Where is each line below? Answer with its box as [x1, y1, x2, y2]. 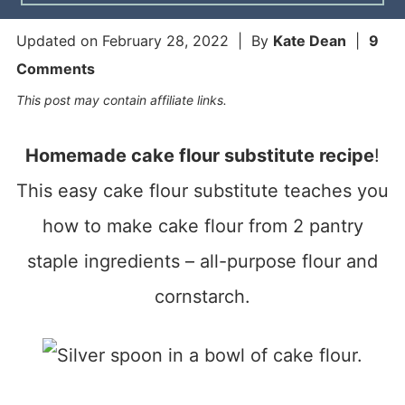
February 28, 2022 [101, 31, 229, 50]
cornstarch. [155, 285, 250, 307]
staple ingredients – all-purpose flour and [27, 250, 378, 272]
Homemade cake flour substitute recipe [25, 144, 374, 166]
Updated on [15, 31, 102, 50]
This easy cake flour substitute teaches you [16, 179, 389, 202]
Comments [15, 59, 95, 78]
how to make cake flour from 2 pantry [42, 214, 363, 237]
